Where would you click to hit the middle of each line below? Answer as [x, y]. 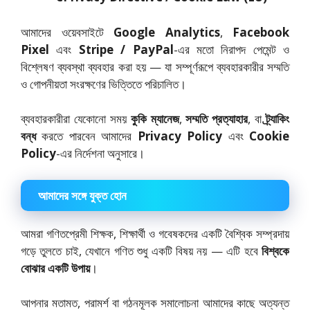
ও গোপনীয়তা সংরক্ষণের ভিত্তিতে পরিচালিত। [103, 84]
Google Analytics [167, 32]
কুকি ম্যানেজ [155, 119]
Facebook [261, 32]
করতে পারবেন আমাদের [87, 136]
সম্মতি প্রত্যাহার [217, 119]
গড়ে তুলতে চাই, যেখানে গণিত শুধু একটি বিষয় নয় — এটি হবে [141, 250]
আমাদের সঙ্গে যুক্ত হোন [82, 195]
